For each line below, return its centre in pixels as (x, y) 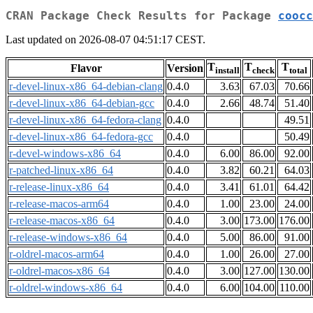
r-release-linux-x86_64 (59, 187)
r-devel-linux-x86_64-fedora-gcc (81, 137)
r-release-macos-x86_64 (62, 221)
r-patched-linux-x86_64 (61, 170)
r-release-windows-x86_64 (68, 238)
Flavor (86, 68)
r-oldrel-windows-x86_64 (66, 288)
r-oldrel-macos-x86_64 (59, 271)
